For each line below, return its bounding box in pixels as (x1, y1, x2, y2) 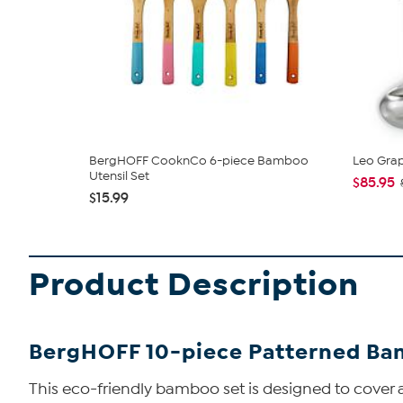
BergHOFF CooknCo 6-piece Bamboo (89, 153, 309, 169)
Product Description (29, 264, 359, 306)
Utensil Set (89, 168, 149, 184)
